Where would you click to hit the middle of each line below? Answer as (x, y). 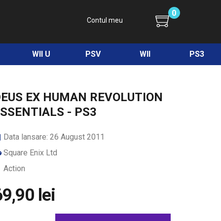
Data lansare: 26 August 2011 (53, 137)
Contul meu (105, 20)
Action (13, 168)
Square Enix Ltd (29, 153)
